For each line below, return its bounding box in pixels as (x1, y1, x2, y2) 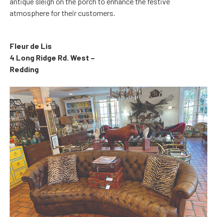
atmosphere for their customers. (10, 8, 115, 18)
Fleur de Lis (10, 41, 52, 51)
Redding (10, 64, 39, 74)
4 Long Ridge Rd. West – (10, 53, 95, 62)
